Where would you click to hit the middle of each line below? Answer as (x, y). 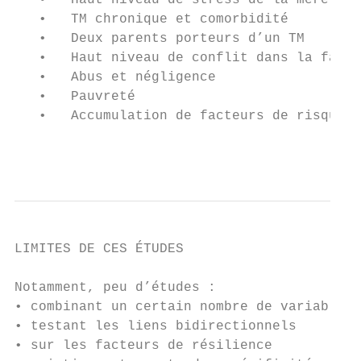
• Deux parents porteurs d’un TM (160, 39)
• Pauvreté (75, 97)
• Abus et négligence (115, 77)
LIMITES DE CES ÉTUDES (99, 249)
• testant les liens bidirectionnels (156, 326)
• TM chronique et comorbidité (151, 19)
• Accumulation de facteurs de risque (180, 116)
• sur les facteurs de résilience (143, 346)
